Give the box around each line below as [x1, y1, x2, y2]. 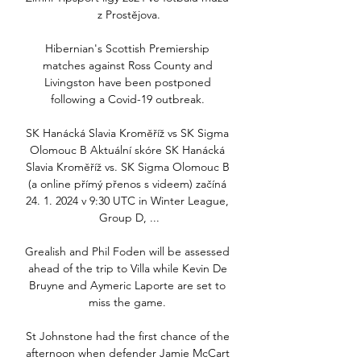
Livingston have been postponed [44, 75, 211, 90]
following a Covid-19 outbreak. [50, 92, 208, 107]
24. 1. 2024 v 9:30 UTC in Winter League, [26, 193, 229, 209]
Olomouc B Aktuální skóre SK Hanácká [30, 143, 225, 158]
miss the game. [89, 295, 169, 310]
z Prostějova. [98, 7, 160, 23]
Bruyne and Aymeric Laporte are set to [29, 278, 226, 293]
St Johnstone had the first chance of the [25, 329, 230, 344]
